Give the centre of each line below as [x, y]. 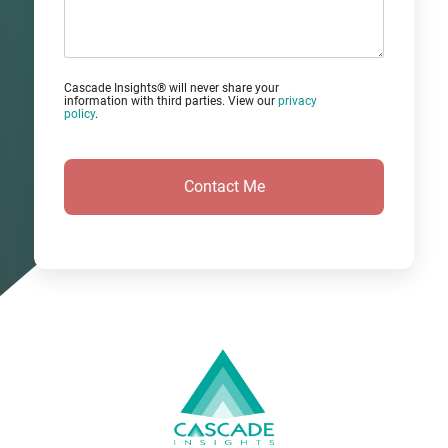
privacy [297, 101]
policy [79, 114]
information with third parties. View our [171, 101]
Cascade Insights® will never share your [171, 88]
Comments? [106, 24]
